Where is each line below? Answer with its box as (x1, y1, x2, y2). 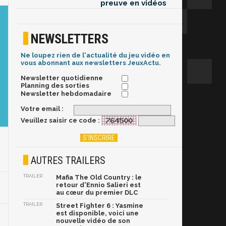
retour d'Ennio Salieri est (56, 181, 141, 189)
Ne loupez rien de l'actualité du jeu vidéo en (21, 51, 170, 60)
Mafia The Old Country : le (56, 174, 142, 182)
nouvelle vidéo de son (56, 217, 130, 225)
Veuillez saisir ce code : (21, 116, 100, 124)
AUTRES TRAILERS (31, 154, 105, 167)
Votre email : (21, 104, 64, 112)
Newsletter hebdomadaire (21, 89, 111, 97)
